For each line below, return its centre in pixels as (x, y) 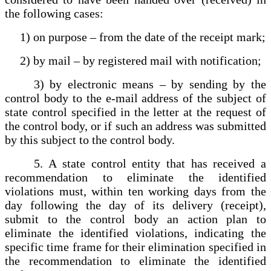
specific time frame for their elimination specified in (135, 247)
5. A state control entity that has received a (135, 163)
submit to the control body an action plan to (135, 219)
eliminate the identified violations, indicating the (135, 233)
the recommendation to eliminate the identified (135, 260)
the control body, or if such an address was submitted (135, 126)
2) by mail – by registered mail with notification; (133, 60)
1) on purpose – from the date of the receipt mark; (135, 37)
